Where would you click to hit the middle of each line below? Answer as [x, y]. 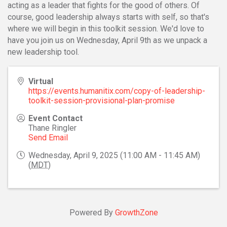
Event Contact [55, 118]
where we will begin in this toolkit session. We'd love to [106, 28]
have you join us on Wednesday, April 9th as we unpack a [107, 40]
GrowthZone [136, 212]
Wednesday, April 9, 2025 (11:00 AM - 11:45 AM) [114, 155]
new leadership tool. [43, 52]
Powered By [92, 212]
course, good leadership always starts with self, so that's [108, 17]
